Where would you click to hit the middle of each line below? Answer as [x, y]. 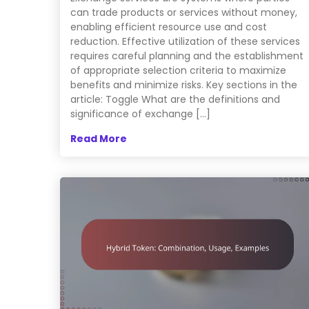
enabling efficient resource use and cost [169, 27]
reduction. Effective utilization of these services [185, 42]
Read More [99, 139]
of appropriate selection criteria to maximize [178, 71]
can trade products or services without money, [184, 13]
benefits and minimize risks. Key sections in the [184, 85]
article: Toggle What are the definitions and [175, 100]
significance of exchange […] [140, 114]
